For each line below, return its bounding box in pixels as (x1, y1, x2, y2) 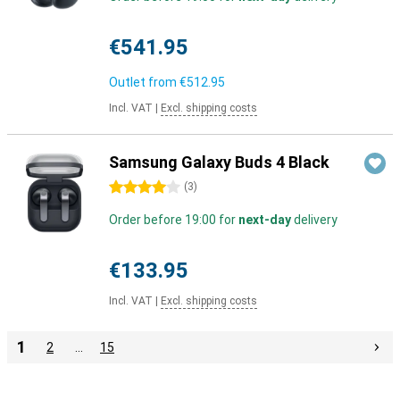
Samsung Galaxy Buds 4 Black (109, 153, 329, 171)
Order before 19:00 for (109, 212, 238, 227)
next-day (238, 212, 291, 227)
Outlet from (109, 75, 179, 89)
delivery (291, 212, 337, 227)
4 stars (109, 180, 150, 195)
